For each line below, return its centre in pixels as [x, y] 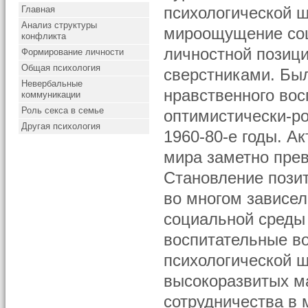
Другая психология [61, 126]
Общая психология [61, 68]
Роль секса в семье [63, 110]
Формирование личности [73, 52]
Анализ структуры [59, 25]
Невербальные [52, 84]
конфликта [44, 36]
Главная [38, 9]
